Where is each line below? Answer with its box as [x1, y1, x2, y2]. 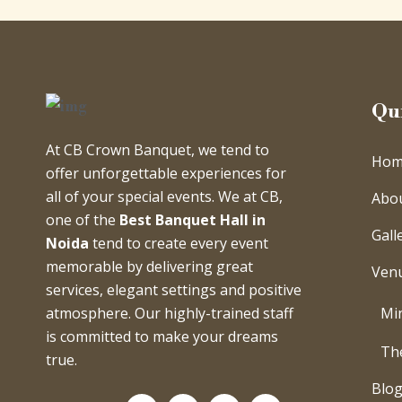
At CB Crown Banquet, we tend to [46, 140, 269, 161]
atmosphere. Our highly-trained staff [46, 303, 293, 324]
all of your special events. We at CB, [46, 187, 283, 207]
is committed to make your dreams [46, 327, 278, 347]
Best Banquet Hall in [119, 210, 266, 231]
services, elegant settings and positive [46, 280, 301, 301]
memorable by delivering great [46, 257, 253, 277]
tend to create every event [89, 233, 268, 254]
